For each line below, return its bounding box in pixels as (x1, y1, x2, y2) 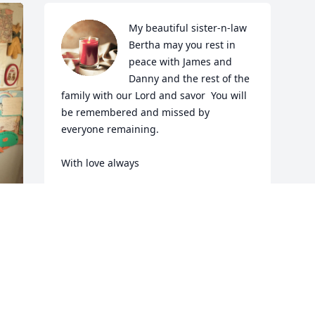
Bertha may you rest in (129, 38, 236, 52)
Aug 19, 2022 (61, 202, 123, 217)
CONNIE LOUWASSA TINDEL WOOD (61, 188, 232, 202)
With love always (61, 156, 140, 170)
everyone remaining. (61, 122, 162, 136)
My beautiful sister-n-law (129, 21, 247, 35)
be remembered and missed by (61, 105, 210, 120)
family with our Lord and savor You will (61, 89, 247, 103)
